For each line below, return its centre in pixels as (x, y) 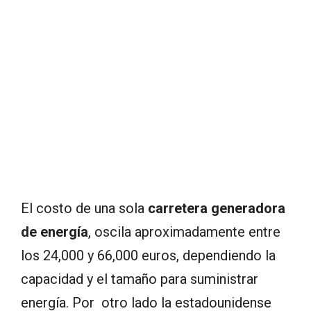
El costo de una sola (84, 208)
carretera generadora (217, 208)
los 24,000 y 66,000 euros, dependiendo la (148, 255)
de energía (54, 232)
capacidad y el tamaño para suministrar (140, 279)
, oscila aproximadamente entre (184, 232)
